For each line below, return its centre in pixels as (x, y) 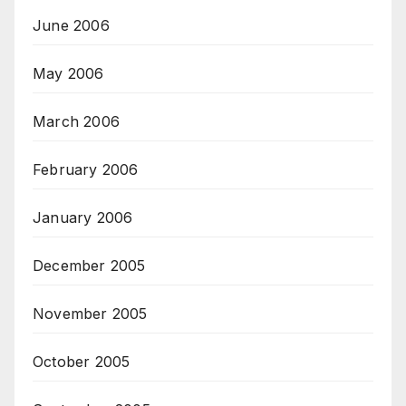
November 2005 (90, 314)
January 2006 (83, 218)
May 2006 (68, 74)
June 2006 (71, 26)
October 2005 (82, 362)
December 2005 (89, 266)
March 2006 (76, 122)
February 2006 (86, 170)
